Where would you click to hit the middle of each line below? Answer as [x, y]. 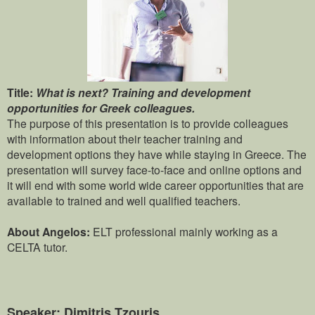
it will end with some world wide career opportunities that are [155, 185]
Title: [21, 93]
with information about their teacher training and [125, 139]
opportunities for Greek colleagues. [101, 108]
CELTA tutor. [37, 247]
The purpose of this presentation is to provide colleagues [148, 123]
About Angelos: [50, 232]
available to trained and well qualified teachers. [124, 201]
